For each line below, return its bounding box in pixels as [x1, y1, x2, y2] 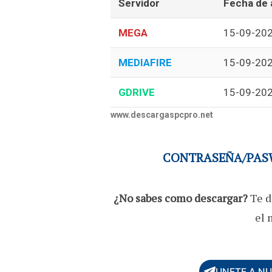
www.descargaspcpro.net [110, 109, 213, 120]
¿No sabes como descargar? [114, 190, 248, 205]
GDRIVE [118, 86, 155, 98]
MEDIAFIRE [118, 56, 172, 69]
